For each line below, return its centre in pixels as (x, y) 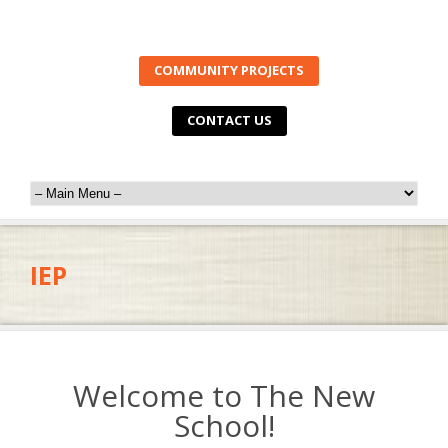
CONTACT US (229, 120)
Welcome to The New (224, 395)
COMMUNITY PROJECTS (229, 70)
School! (224, 425)
